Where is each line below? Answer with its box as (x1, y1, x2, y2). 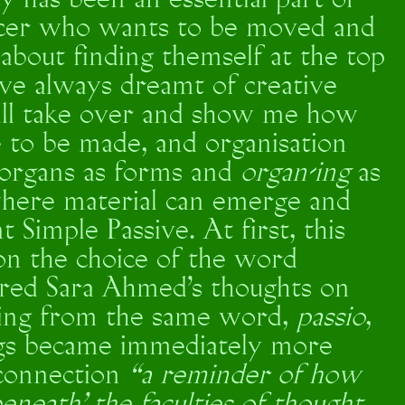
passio (297, 304, 365, 333)
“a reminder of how (128, 362, 361, 391)
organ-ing (240, 159, 350, 188)
